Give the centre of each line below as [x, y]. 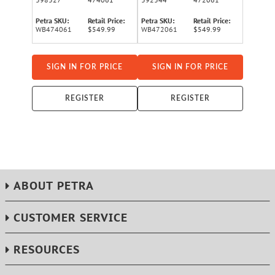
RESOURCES [47, 250]
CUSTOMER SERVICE [71, 218]
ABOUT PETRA [54, 186]
